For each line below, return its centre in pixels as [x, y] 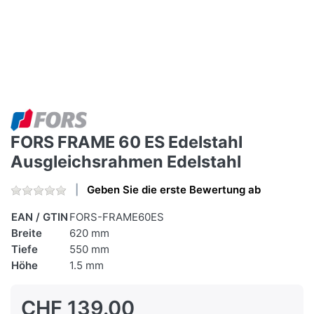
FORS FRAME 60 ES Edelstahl [127, 142]
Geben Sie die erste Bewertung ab [174, 190]
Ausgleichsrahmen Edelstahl [126, 162]
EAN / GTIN [40, 217]
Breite [27, 233]
